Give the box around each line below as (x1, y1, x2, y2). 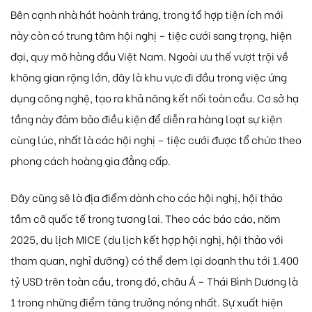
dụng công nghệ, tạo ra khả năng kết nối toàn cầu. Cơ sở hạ (10, 90, 299, 106)
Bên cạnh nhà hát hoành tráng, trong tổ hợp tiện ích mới (10, 6, 283, 22)
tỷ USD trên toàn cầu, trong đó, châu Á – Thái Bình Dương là (10, 272, 298, 288)
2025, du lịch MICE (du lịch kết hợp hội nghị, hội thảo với (10, 231, 283, 247)
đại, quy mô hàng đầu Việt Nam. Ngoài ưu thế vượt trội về (10, 48, 288, 64)
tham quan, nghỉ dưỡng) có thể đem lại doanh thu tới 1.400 (10, 251, 299, 267)
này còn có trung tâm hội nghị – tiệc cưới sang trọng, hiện (10, 27, 292, 43)
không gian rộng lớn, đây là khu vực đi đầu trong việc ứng (10, 69, 287, 85)
